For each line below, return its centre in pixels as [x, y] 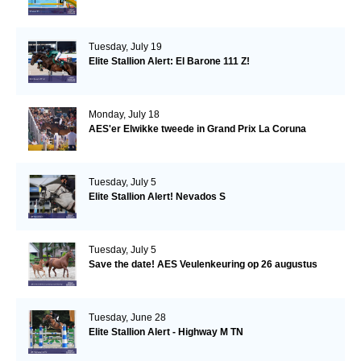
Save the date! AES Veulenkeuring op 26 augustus [203, 264]
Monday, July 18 [124, 114]
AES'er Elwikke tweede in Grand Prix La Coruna [197, 129]
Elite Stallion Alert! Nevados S [157, 196]
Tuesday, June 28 [127, 317]
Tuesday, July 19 [125, 46]
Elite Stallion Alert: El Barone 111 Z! [169, 61]
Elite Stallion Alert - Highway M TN [166, 332]
